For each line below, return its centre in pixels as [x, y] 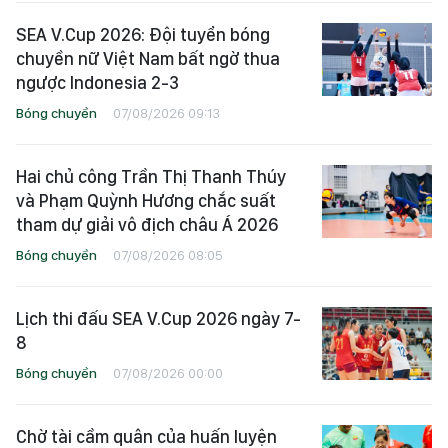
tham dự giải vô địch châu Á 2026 [147, 224]
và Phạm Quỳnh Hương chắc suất [146, 200]
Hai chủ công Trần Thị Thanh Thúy [151, 176]
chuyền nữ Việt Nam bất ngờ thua [148, 58]
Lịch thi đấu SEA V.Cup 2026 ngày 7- [158, 318]
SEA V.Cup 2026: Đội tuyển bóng [143, 34]
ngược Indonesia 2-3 [97, 82]
